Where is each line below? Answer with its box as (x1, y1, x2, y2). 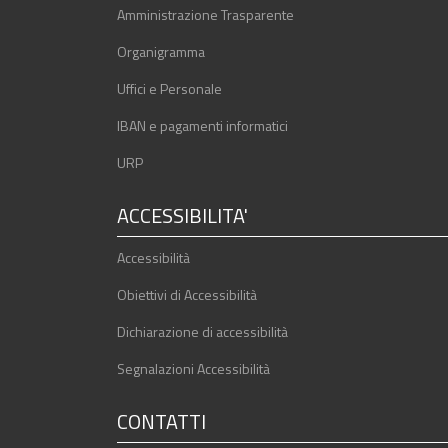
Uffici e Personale (117, 77, 222, 99)
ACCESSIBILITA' (117, 199, 248, 231)
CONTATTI (117, 405, 206, 437)
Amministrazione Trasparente (117, 3, 294, 25)
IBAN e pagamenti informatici (117, 114, 288, 136)
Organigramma (117, 40, 205, 62)
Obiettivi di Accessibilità (117, 283, 257, 305)
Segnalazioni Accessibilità (117, 357, 270, 379)
